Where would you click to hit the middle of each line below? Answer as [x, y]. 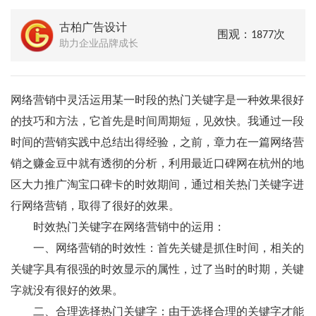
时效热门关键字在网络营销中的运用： [118, 228]
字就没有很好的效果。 [67, 291]
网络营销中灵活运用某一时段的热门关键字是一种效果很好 [157, 101]
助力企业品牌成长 [99, 44]
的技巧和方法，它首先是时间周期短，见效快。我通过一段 [157, 122]
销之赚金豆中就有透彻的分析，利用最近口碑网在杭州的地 [157, 164]
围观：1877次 [251, 35]
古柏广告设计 [93, 28]
